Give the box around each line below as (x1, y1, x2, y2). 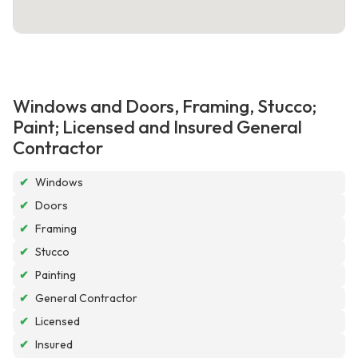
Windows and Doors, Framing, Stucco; (13, 95, 316, 118)
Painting (35, 268, 76, 283)
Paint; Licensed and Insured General (13, 116, 302, 139)
